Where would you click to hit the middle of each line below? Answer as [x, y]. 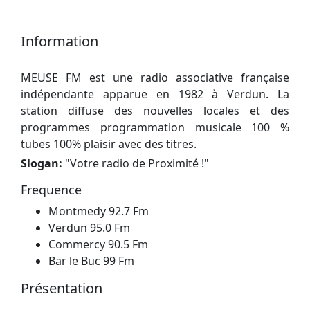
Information [60, 41]
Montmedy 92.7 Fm [99, 211]
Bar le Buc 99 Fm [91, 261]
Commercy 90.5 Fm [98, 244]
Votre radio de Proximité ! [137, 163]
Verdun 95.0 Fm [89, 227]
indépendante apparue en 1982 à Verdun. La [155, 94]
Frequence [51, 189]
